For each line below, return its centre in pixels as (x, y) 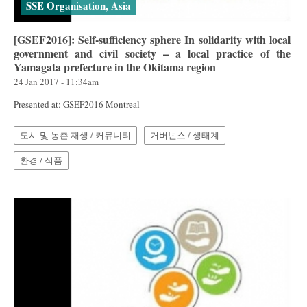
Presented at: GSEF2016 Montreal (77, 104)
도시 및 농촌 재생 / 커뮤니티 (75, 135)
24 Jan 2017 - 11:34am (56, 81)
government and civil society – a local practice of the (152, 53)
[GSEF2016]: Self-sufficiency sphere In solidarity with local (152, 39)
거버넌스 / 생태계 (185, 135)
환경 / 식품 (41, 160)
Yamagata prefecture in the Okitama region (115, 66)
